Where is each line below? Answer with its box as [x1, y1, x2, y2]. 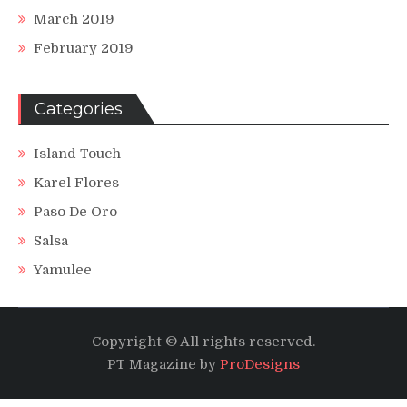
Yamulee [34, 261, 92, 278]
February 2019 [34, 39, 134, 56]
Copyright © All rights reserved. [92, 333, 315, 350]
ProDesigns [220, 355, 300, 372]
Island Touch [34, 144, 121, 162]
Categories [35, 98, 123, 119]
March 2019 [34, 10, 114, 27]
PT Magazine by [107, 355, 220, 372]
